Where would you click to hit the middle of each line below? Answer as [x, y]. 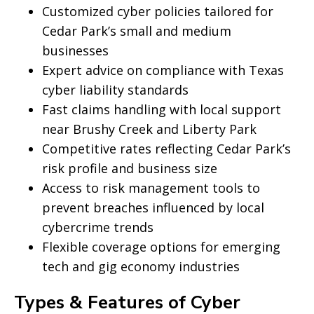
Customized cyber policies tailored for [158, 11]
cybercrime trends [98, 227]
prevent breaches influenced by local [153, 207]
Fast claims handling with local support [162, 109]
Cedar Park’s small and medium [137, 31]
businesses [75, 50]
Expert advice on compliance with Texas [163, 70]
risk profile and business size [130, 168]
